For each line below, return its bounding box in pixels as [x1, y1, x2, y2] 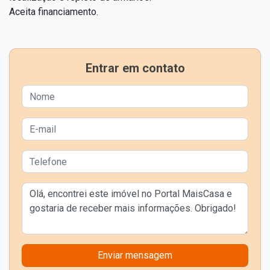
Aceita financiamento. [9, 6, 98, 17]
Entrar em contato [85, 61, 185, 75]
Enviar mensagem [98, 250, 172, 261]
